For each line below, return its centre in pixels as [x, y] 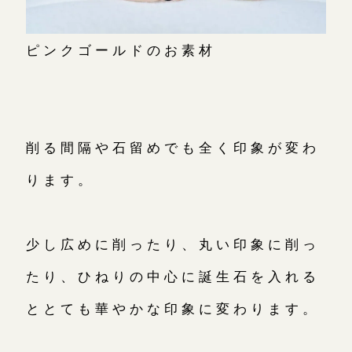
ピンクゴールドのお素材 [121, 50]
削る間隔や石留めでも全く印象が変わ [173, 147]
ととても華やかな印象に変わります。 [173, 308]
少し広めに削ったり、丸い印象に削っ [173, 243]
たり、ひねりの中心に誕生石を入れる [173, 275]
